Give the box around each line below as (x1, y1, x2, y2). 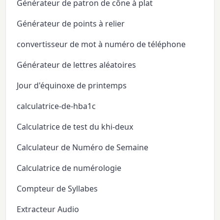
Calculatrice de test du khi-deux (17, 121, 134, 133)
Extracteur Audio (17, 204, 80, 215)
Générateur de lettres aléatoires (17, 59, 137, 71)
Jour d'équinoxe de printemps (17, 80, 127, 91)
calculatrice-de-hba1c (17, 101, 96, 112)
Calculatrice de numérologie (17, 163, 122, 174)
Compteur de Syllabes (17, 183, 98, 194)
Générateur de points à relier (17, 18, 125, 29)
